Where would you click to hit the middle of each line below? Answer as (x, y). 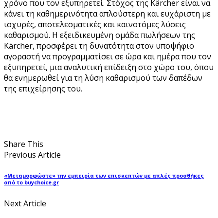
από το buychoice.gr (31, 182)
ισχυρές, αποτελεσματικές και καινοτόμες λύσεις (95, 24)
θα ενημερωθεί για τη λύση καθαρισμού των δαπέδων (103, 78)
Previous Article (32, 154)
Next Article (25, 203)
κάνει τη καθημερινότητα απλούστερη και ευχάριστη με (107, 13)
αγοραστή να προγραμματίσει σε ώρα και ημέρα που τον (108, 56)
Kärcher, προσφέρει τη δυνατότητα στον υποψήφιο (99, 45)
